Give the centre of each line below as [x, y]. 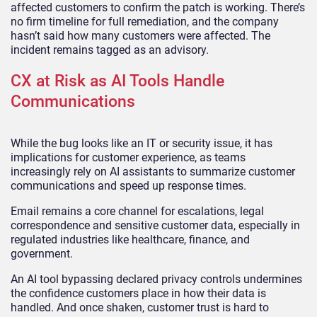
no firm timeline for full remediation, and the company [145, 21]
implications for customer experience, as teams [128, 157]
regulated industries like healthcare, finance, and [130, 239]
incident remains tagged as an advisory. [110, 50]
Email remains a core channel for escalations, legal [137, 211]
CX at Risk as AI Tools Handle [117, 81]
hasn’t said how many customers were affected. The [140, 35]
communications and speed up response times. [128, 185]
